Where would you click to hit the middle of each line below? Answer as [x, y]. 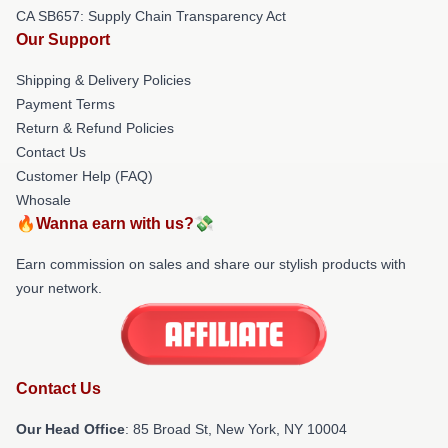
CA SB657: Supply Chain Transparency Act [151, 15]
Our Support [63, 39]
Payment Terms [65, 103]
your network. [59, 287]
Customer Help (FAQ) [84, 175]
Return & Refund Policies [95, 127]
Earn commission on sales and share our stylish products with [211, 263]
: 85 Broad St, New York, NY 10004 [236, 429]
